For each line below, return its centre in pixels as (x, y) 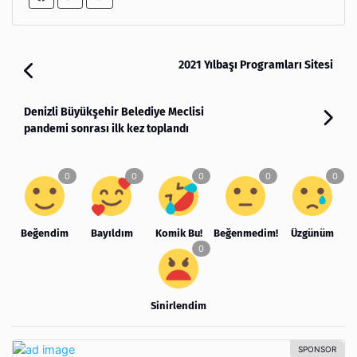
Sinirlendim (178, 305)
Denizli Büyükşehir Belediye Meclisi (114, 112)
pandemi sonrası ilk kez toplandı (106, 128)
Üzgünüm (312, 233)
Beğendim (45, 233)
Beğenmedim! (246, 233)
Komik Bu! (178, 233)
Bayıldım (112, 233)
